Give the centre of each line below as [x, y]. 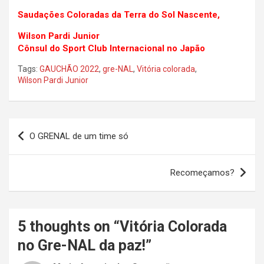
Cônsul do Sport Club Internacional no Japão [111, 49]
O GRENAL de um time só [79, 136]
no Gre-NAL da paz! [82, 246]
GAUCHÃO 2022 [69, 69]
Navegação [46, 127]
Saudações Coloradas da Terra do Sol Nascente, [119, 15]
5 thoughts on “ [69, 227]
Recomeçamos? [202, 173]
